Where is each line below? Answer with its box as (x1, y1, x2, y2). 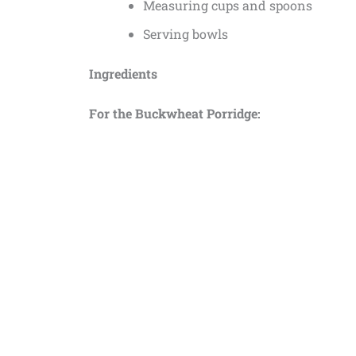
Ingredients (89, 64, 157, 82)
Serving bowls (143, 25, 228, 42)
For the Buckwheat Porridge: (89, 104, 261, 122)
